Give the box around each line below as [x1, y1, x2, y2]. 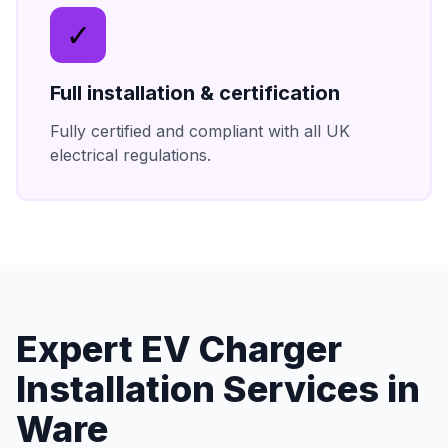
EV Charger [141, 327, 342, 372]
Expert [16, 327, 141, 372]
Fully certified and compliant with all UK [50, 121, 350, 142]
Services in [215, 367, 420, 412]
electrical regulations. [50, 145, 211, 166]
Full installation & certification [50, 81, 340, 106]
